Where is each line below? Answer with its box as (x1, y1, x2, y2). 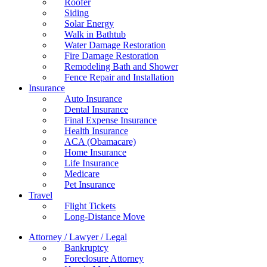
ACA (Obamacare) (64, 136, 136, 147)
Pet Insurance (64, 179, 115, 190)
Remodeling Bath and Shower (64, 61, 178, 72)
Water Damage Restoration (64, 40, 166, 50)
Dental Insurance (64, 104, 128, 114)
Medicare (64, 169, 100, 179)
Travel (29, 190, 52, 200)
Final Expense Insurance (64, 115, 157, 125)
